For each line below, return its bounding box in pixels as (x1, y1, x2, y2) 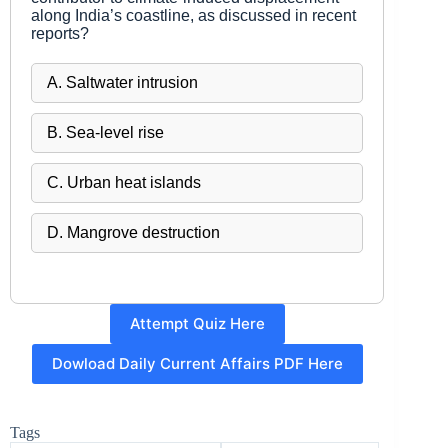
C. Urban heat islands (47, 173, 201, 191)
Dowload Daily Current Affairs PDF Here (51, 354, 343, 374)
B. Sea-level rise (47, 123, 164, 141)
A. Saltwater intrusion (47, 73, 198, 91)
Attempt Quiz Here (129, 314, 265, 334)
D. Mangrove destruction (47, 223, 220, 241)
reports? (31, 24, 89, 42)
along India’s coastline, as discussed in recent (31, 6, 356, 24)
